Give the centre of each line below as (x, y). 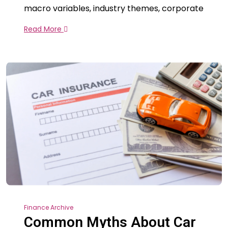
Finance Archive (49, 207)
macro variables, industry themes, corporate (114, 8)
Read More (44, 29)
